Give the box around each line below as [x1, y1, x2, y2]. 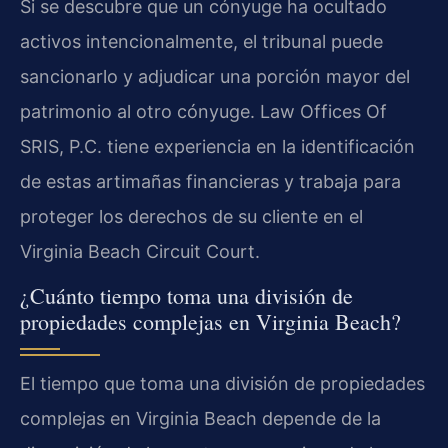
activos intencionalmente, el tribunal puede [20, 30, 383, 52]
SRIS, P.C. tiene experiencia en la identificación [20, 135, 415, 157]
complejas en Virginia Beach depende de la [20, 408, 381, 430]
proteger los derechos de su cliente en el [20, 205, 363, 227]
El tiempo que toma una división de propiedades [20, 373, 425, 395]
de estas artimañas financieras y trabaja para [20, 170, 401, 192]
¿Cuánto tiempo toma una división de [20, 281, 353, 311]
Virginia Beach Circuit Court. [20, 240, 260, 262]
